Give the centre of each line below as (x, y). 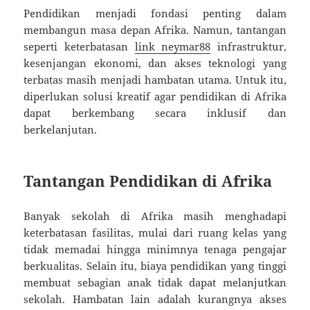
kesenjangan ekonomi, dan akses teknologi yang (155, 63)
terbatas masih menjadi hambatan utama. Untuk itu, (155, 79)
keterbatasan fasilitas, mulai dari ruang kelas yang (155, 232)
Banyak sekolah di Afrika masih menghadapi (155, 216)
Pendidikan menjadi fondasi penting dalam (155, 13)
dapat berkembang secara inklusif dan (155, 112)
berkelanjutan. (61, 129)
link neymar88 (173, 46)
